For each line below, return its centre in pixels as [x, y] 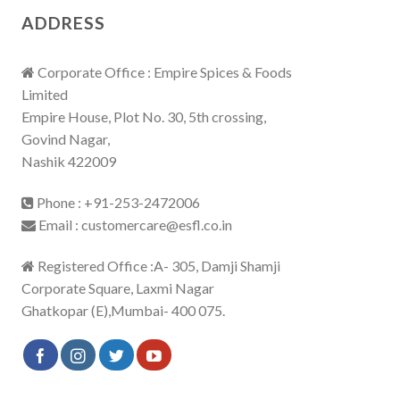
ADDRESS [63, 23]
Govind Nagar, [65, 139]
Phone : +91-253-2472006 [117, 202]
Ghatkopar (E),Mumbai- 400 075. [123, 310]
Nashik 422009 [68, 162]
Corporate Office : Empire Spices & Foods [163, 72]
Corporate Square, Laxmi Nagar [117, 287]
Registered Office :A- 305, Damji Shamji [157, 265]
